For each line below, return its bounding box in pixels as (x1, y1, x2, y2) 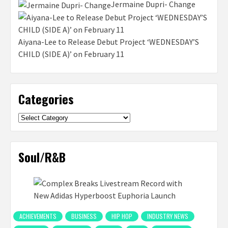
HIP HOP (111, 211, 132, 220)
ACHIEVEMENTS (19, 211, 56, 220)
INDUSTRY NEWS (147, 211, 188, 220)
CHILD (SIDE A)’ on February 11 (18, 48, 124, 59)
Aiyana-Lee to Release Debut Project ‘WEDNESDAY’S (18, 36, 199, 47)
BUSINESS (71, 211, 97, 220)
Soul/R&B (18, 147, 66, 166)
